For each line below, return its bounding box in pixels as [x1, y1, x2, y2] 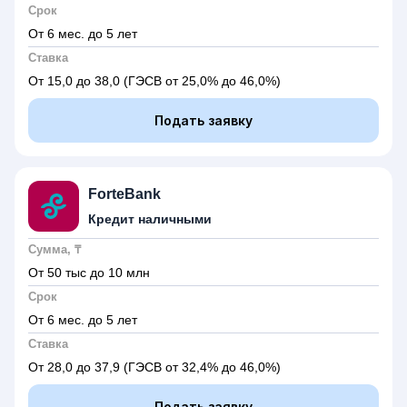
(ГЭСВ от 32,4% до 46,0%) [124, 360, 281, 374]
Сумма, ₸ [28, 243, 81, 256]
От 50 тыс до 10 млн [28, 265, 150, 280]
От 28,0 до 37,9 [28, 360, 124, 374]
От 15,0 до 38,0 [28, 74, 124, 88]
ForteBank [88, 186, 161, 202]
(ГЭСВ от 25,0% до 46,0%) [124, 74, 281, 88]
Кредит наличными [88, 212, 212, 226]
